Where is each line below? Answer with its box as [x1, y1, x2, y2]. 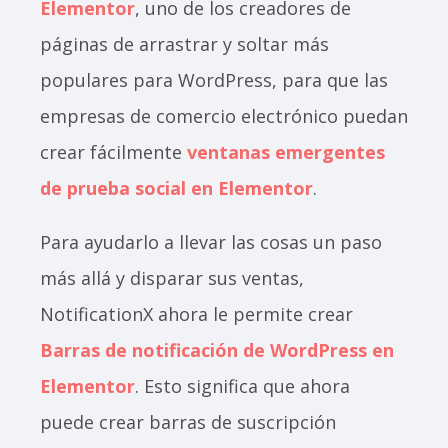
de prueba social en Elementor [40, 176, 313, 201]
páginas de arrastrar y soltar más [40, 32, 329, 57]
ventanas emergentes [187, 140, 385, 165]
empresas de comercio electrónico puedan [40, 104, 408, 129]
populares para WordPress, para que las [40, 68, 388, 93]
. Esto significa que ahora [135, 374, 350, 399]
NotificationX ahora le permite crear [40, 302, 353, 327]
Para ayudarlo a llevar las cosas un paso [40, 230, 382, 255]
